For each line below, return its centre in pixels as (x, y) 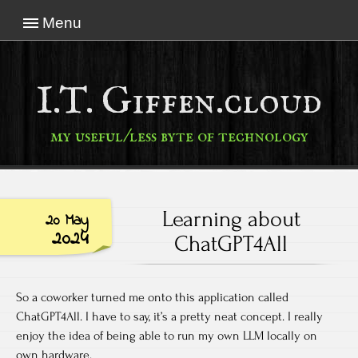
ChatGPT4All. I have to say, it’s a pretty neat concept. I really (169, 316)
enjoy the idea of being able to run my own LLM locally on (167, 336)
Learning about (231, 219)
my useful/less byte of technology (179, 137)
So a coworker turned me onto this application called (152, 297)
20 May (67, 221)
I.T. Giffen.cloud (179, 102)
